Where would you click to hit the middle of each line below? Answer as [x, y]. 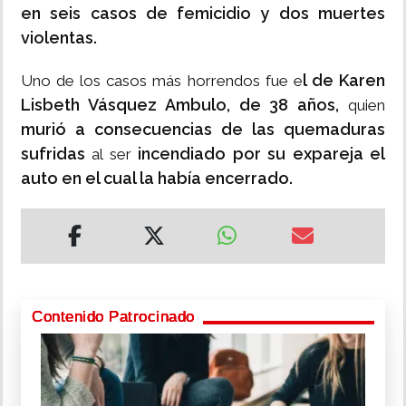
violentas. [59, 38]
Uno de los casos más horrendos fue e [162, 81]
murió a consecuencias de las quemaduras [203, 130]
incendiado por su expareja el [262, 154]
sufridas [53, 154]
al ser [112, 155]
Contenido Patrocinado [113, 317]
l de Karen [344, 81]
